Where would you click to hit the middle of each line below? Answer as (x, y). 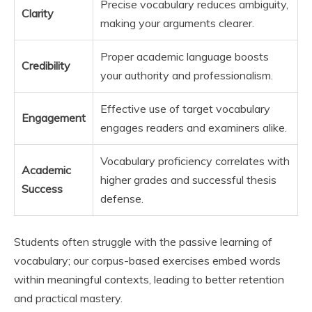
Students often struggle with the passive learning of (143, 241)
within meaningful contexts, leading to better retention (149, 279)
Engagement (54, 117)
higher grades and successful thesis (188, 179)
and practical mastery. (68, 298)
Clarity (38, 13)
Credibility (46, 65)
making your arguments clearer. (177, 23)
